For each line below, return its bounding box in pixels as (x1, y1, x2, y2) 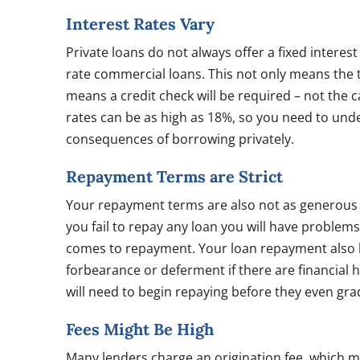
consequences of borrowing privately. (66, 130, 294, 148)
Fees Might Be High (66, 319, 214, 339)
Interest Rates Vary (66, 14, 215, 34)
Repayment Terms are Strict (66, 166, 283, 186)
